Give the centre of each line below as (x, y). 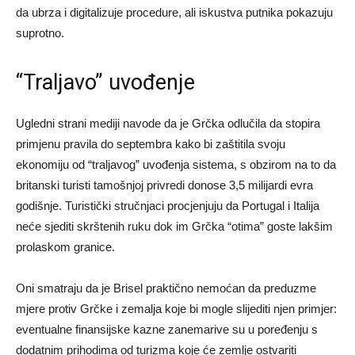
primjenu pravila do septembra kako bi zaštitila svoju (151, 144)
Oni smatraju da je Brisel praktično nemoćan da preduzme (166, 288)
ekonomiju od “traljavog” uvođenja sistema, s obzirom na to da (176, 165)
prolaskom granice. (65, 247)
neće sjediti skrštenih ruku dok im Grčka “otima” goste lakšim (174, 227)
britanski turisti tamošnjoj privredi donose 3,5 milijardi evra (164, 185)
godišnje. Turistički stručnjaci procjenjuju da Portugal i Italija (168, 206)
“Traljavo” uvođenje (105, 83)
